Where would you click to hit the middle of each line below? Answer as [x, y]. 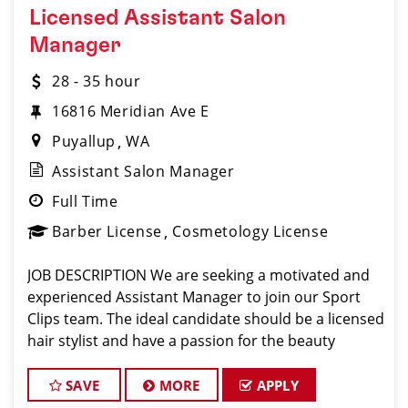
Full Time [85, 201]
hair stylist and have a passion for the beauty [181, 341]
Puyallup [84, 141]
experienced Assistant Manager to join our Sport [194, 297]
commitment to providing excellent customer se [193, 384]
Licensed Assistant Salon [158, 18]
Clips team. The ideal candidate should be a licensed [206, 319]
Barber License [107, 231]
